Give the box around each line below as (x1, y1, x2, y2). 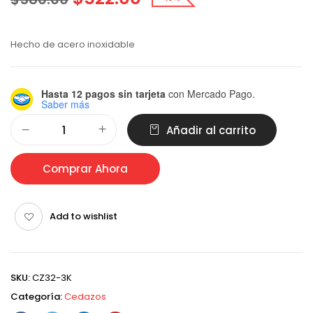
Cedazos (64, 290, 106, 303)
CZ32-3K (32, 271, 72, 284)
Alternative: (10, 111, 61, 124)
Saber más (41, 97, 89, 111)
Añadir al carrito (166, 123, 256, 138)
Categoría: (10, 290, 64, 303)
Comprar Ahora (43, 161, 128, 176)
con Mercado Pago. (166, 87, 255, 101)
